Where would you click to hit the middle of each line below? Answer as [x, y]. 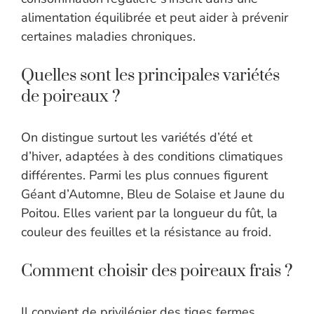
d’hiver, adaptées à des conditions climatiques [152, 157]
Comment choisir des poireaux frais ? [157, 272]
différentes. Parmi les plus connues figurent [144, 176]
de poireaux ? [71, 97]
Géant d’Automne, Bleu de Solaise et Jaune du [153, 194]
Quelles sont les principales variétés [150, 76]
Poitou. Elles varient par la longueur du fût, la [149, 213]
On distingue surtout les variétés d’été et [137, 138]
